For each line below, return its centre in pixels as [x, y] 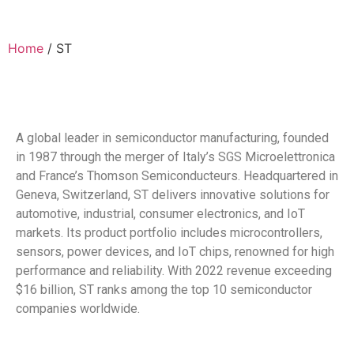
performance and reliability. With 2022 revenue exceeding [174, 271]
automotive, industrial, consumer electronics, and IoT [160, 214]
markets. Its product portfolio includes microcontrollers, [169, 233]
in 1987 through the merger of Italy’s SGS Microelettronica [175, 157]
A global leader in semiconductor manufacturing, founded [172, 138]
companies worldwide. [78, 309]
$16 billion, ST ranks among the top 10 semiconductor [164, 290]
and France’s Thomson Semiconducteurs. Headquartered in [177, 176]
